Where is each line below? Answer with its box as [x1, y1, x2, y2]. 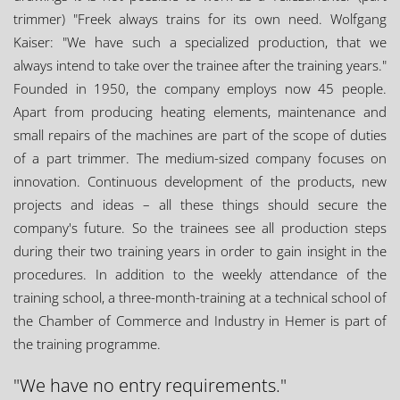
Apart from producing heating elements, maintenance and [13, 103, 387, 121]
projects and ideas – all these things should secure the [13, 196, 387, 213]
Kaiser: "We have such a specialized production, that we [13, 33, 387, 51]
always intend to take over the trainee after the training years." [13, 56, 387, 74]
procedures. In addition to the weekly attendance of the [13, 265, 387, 283]
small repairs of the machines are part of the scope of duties [13, 126, 387, 144]
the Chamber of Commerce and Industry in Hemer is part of [13, 312, 387, 329]
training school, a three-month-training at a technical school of [13, 288, 387, 306]
